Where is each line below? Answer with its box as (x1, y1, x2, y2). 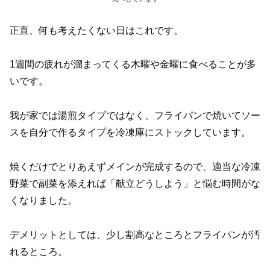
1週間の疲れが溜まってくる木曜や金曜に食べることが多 (10, 59, 256, 70)
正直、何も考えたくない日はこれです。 (10, 25, 183, 36)
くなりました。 (10, 195, 77, 206)
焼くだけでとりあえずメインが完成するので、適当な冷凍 (10, 162, 260, 172)
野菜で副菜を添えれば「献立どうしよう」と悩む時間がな (10, 178, 260, 189)
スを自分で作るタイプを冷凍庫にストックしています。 (10, 127, 251, 138)
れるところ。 (10, 246, 67, 257)
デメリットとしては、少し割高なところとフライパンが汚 (10, 229, 260, 240)
